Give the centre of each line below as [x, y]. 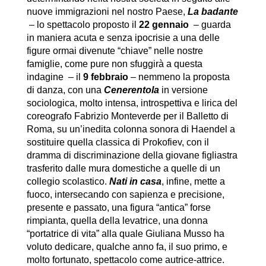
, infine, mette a [193, 182]
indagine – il [55, 77]
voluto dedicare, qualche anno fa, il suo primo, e [127, 247]
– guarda [210, 25]
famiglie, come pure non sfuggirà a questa [114, 64]
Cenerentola [132, 90]
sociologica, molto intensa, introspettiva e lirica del [132, 103]
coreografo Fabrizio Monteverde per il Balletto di [127, 116]
